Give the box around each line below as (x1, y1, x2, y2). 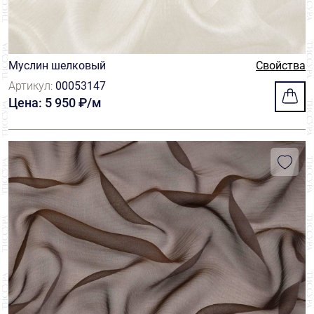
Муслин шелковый (8, 59, 106, 72)
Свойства (256, 59, 306, 72)
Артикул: (8, 79, 55, 93)
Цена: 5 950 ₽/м (8, 95, 102, 110)
